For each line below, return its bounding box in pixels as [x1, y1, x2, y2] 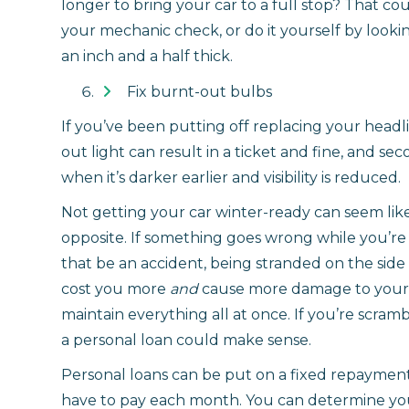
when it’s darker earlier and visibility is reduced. [61, 168, 401, 186]
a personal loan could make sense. [61, 330, 311, 349]
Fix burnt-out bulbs [127, 82, 272, 100]
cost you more [61, 279, 170, 298]
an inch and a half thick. [61, 47, 233, 65]
